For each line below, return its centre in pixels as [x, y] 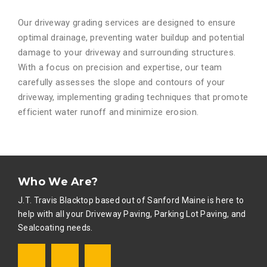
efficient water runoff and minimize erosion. [108, 112]
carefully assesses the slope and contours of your [122, 82]
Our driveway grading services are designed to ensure [127, 22]
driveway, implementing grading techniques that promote [133, 97]
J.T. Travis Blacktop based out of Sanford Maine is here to [131, 200]
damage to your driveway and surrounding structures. [127, 52]
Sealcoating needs [55, 227]
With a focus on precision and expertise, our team [120, 67]
